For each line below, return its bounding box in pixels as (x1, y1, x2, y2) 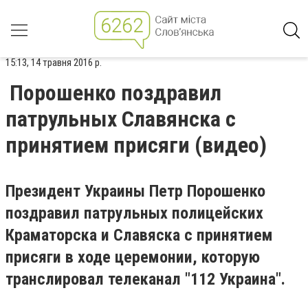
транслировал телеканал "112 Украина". (5, 269, 285, 289)
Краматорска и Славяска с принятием (5, 225, 273, 245)
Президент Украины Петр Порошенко (5, 181, 265, 201)
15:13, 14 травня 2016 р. (5, 56, 102, 69)
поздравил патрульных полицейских (5, 203, 263, 223)
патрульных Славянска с (5, 106, 236, 132)
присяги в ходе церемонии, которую (5, 247, 260, 267)
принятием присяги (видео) (5, 132, 267, 158)
